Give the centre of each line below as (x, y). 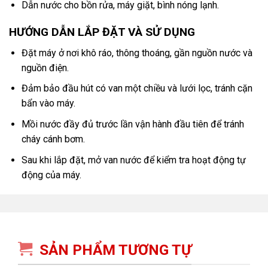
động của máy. (51, 175)
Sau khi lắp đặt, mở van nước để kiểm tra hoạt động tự (133, 160)
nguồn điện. (45, 68)
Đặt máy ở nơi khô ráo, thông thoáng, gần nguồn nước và (137, 53)
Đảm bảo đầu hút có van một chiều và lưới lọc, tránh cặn (137, 89)
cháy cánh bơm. (53, 139)
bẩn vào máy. (48, 103)
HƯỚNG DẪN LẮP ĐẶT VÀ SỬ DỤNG (102, 32)
